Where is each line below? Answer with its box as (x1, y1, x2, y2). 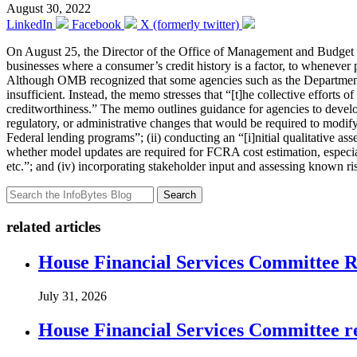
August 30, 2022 (6, 2, 91, 16)
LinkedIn (6, 18, 53, 32)
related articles (6, 218, 100, 236)
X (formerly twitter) (140, 18, 239, 32)
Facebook (72, 18, 121, 32)
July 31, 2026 (38, 288, 107, 303)
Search (163, 189, 196, 202)
